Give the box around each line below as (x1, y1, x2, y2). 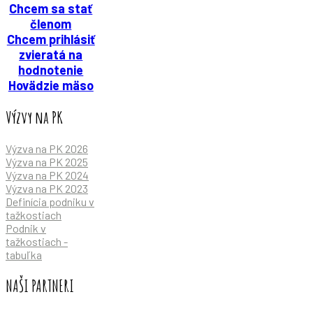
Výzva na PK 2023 (6, 181, 88, 195)
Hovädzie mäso (8, 77, 94, 93)
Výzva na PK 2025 (6, 154, 88, 168)
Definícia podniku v (6, 194, 94, 208)
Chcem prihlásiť (6, 31, 95, 47)
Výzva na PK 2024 (6, 168, 89, 182)
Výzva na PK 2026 (6, 141, 88, 155)
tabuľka (6, 247, 42, 261)
